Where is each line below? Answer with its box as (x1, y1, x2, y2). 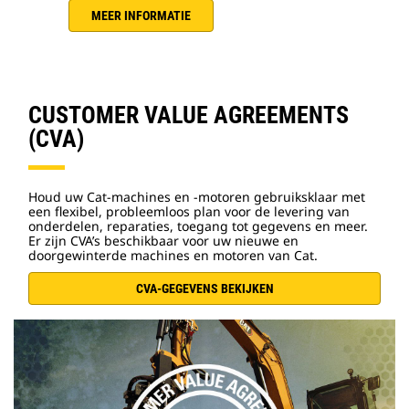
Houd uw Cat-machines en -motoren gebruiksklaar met (28, 188, 365, 206)
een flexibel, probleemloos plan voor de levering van (28, 203, 350, 221)
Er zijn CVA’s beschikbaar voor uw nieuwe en (28, 232, 299, 250)
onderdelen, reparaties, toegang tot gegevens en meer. (28, 217, 368, 236)
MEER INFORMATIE (91, 8, 191, 24)
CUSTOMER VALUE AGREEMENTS (28, 101, 349, 130)
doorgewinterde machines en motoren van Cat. (28, 246, 318, 265)
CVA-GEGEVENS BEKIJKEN (135, 281, 274, 297)
